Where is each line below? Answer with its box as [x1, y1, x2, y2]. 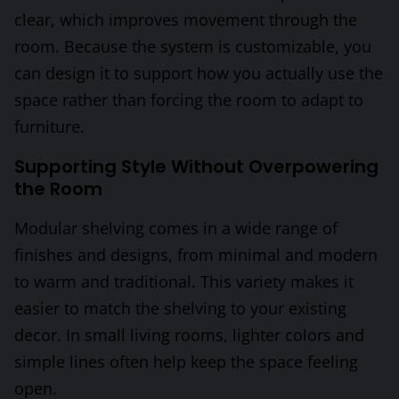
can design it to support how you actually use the [14, 62, 383, 85]
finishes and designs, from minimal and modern [14, 244, 378, 266]
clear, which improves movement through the [14, 9, 357, 31]
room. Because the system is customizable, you [14, 36, 371, 58]
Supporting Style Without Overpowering [14, 154, 379, 180]
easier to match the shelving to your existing [14, 297, 346, 320]
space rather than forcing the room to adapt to [14, 89, 363, 111]
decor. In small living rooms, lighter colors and [14, 324, 364, 346]
